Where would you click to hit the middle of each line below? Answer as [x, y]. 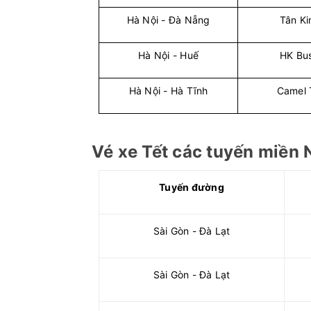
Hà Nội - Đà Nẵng [168, 20]
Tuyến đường [192, 187]
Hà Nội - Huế [168, 55]
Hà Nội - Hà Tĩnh [168, 91]
